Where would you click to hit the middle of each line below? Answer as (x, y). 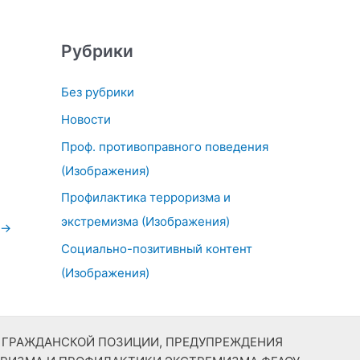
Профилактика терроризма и (146, 198)
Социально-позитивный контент (157, 249)
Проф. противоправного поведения (165, 146)
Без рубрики (98, 92)
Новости (86, 119)
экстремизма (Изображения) (145, 222)
